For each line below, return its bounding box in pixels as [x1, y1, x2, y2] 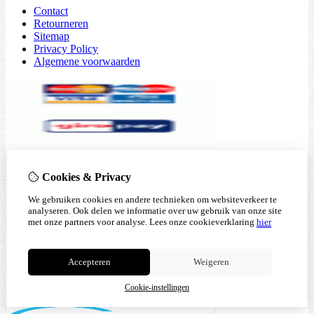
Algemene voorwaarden [34, 55, 140, 68]
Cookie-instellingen [125, 282, 189, 292]
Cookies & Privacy [39, 171, 131, 183]
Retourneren [34, 18, 88, 30]
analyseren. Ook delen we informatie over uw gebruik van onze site [28, 205, 282, 216]
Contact [34, 5, 68, 18]
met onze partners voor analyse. [28, 217, 147, 227]
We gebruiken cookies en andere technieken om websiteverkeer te [28, 194, 277, 205]
